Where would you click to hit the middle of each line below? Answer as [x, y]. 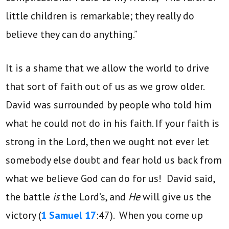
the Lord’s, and [95, 197]
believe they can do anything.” [75, 35]
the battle [29, 197]
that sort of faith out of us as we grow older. [106, 87]
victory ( [24, 215]
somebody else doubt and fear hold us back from [114, 160]
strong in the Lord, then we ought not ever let [108, 142]
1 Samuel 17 [69, 215]
